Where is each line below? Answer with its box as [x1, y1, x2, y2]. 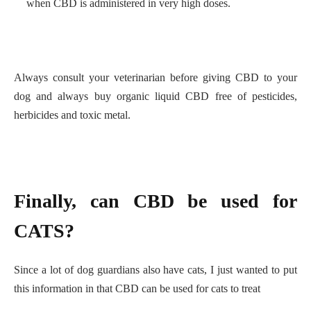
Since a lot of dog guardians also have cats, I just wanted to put [14, 264, 297, 276]
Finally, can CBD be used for [14, 190, 297, 212]
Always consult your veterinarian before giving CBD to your [14, 71, 297, 83]
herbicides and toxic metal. [14, 108, 131, 121]
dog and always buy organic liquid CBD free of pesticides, [14, 90, 297, 102]
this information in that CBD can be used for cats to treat [14, 283, 263, 295]
